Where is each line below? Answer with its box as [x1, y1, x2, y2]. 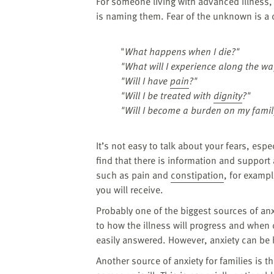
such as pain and [96, 167, 171, 182]
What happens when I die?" [125, 43, 240, 59]
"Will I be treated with [120, 87, 213, 103]
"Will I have [120, 73, 170, 88]
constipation [171, 167, 224, 182]
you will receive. [96, 182, 163, 197]
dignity [213, 87, 242, 103]
